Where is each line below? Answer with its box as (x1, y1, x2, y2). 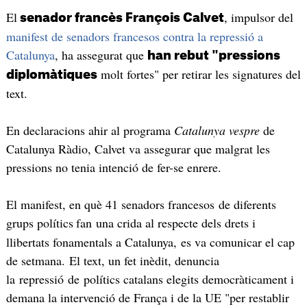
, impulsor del (223, 9, 293, 26)
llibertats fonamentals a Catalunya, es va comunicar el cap (5, 233, 295, 250)
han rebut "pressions (147, 49, 280, 62)
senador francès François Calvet (16, 12, 224, 25)
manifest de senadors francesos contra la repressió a (5, 28, 263, 45)
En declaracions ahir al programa (5, 121, 174, 138)
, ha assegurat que (54, 47, 147, 64)
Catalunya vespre (173, 121, 260, 138)
